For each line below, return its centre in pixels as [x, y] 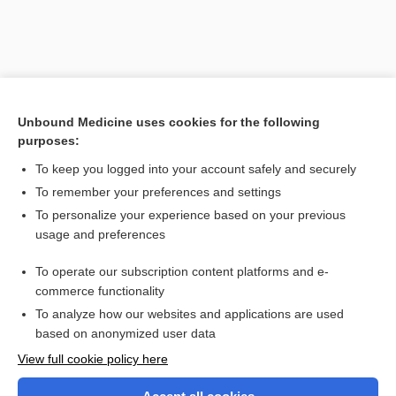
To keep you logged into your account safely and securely [196, 169]
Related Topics [67, 244]
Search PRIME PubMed [80, 205]
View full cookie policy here [93, 359]
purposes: [49, 141]
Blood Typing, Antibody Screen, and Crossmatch [176, 278]
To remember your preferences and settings [158, 192]
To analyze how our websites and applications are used [190, 314]
